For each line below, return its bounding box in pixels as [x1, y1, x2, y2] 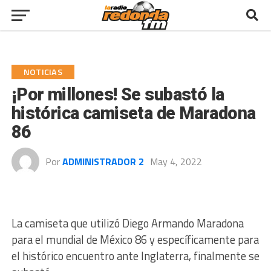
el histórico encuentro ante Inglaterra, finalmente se [11, 247, 260, 264]
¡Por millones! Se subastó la [11, 84, 224, 105]
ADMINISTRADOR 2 [62, 154, 144, 169]
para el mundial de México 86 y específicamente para [11, 231, 259, 248]
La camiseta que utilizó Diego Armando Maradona [11, 215, 244, 232]
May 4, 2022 [149, 154, 202, 169]
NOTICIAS [23, 65, 62, 79]
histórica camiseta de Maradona [11, 103, 256, 123]
